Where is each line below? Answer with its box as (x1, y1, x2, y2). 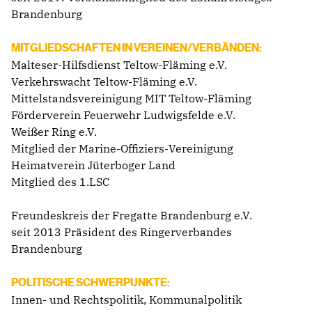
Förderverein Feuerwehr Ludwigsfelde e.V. (11, 107, 235, 122)
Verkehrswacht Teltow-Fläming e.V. (11, 74, 197, 88)
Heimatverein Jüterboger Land (11, 157, 175, 172)
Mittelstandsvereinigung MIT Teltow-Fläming (11, 91, 251, 105)
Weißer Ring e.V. (11, 124, 97, 139)
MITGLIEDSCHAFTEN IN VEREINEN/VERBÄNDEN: (11, 40, 262, 55)
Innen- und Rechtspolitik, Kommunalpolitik (11, 292, 242, 306)
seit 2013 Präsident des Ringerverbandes (11, 224, 232, 239)
